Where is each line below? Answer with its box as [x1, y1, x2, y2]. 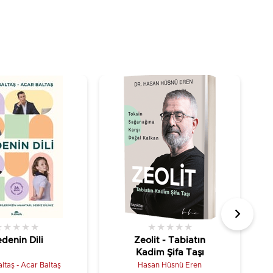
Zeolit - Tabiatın [134, 235, 206, 245]
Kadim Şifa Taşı [135, 247, 204, 257]
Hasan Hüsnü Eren [138, 261, 202, 269]
